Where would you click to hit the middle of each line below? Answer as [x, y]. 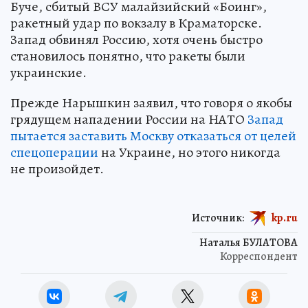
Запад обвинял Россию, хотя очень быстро [136, 39]
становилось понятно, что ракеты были [128, 56]
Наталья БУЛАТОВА [249, 242]
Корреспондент [259, 256]
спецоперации [54, 152]
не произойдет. [57, 168]
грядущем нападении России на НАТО [129, 119]
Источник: [218, 218]
